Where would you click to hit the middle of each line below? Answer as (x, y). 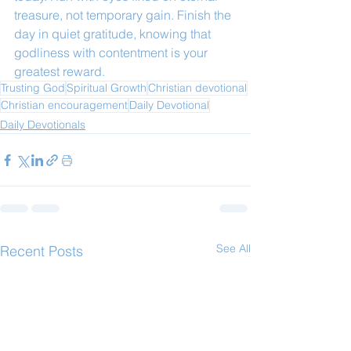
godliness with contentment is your (112, 52)
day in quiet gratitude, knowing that (114, 34)
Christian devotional (197, 88)
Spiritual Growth (107, 88)
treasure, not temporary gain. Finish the (124, 15)
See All (233, 248)
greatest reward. (60, 71)
